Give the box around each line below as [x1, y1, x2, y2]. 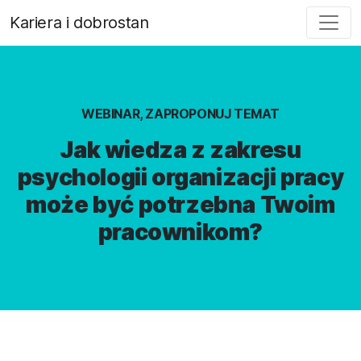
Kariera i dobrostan [10, 13, 149, 32]
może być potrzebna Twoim [26, 190, 335, 218]
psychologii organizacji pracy [17, 163, 344, 191]
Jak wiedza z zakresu [60, 135, 301, 164]
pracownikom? [98, 218, 263, 246]
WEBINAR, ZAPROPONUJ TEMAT [81, 106, 280, 122]
